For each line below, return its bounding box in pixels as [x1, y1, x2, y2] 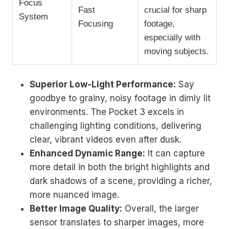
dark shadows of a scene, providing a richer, [30, 175, 212, 186]
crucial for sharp [144, 5, 207, 15]
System [19, 11, 48, 21]
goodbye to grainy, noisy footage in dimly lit [30, 93, 211, 103]
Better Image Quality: [30, 203, 122, 214]
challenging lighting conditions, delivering [30, 120, 201, 131]
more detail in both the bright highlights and [30, 162, 210, 172]
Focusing [78, 18, 113, 29]
